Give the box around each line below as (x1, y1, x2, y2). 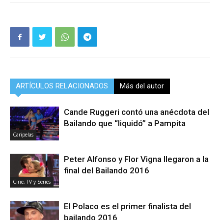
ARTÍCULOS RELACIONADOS (16, 82, 108, 91)
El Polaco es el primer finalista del (64, 201, 191, 212)
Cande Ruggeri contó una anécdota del (64, 107, 209, 117)
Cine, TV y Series (13, 178, 51, 186)
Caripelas (13, 131, 33, 138)
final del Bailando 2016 (64, 165, 149, 176)
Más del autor (120, 82, 164, 91)
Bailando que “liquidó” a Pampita (64, 118, 186, 129)
